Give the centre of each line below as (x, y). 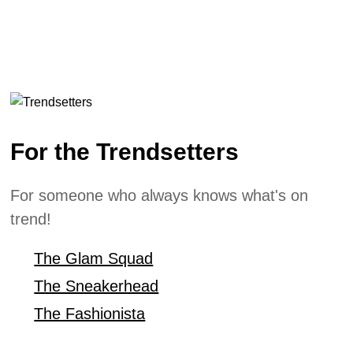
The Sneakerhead (97, 286)
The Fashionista (90, 314)
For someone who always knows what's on (160, 196)
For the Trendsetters (125, 152)
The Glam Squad (94, 259)
